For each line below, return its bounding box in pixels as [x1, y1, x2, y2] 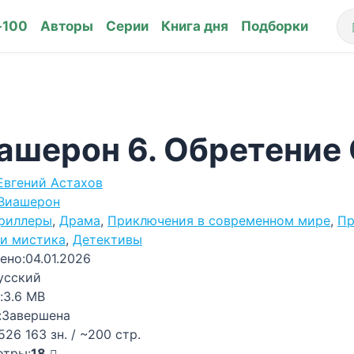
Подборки [240, 17, 308, 34]
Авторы [40, 17, 93, 34]
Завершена [2, 307, 70, 323]
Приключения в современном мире [107, 213, 330, 228]
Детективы [73, 232, 142, 247]
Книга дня [160, 17, 228, 34]
